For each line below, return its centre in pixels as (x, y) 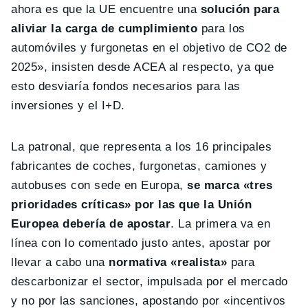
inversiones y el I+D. (68, 106)
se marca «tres (230, 186)
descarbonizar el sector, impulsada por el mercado (150, 282)
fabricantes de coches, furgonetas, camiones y (139, 166)
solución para (240, 10)
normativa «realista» (168, 263)
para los (221, 29)
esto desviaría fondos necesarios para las (126, 87)
